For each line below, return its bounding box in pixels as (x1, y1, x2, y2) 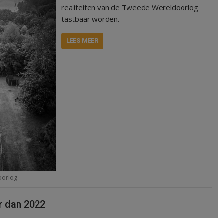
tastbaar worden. (61, 14, 120, 24)
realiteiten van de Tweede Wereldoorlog (61, 2, 199, 12)
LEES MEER (66, 36, 99, 44)
